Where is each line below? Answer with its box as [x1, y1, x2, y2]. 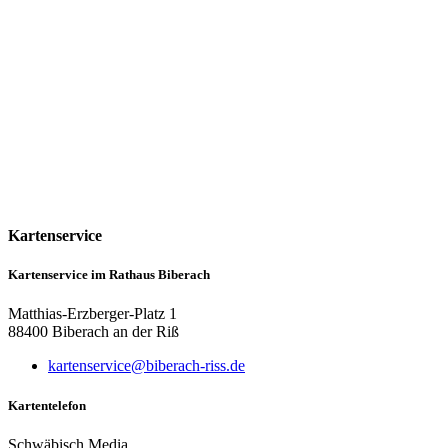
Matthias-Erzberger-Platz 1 [8, 305, 177, 323]
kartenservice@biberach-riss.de [48, 357, 245, 375]
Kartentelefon [8, 397, 86, 413]
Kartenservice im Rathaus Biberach [8, 267, 210, 283]
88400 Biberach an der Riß [8, 323, 179, 341]
